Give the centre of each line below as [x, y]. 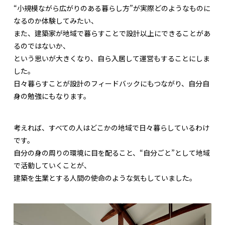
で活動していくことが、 [52, 165]
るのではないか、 [42, 45]
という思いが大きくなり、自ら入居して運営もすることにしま [112, 58]
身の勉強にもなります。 [52, 96]
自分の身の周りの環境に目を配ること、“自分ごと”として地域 [112, 152]
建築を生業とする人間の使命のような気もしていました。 [105, 178]
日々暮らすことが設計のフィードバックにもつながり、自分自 [111, 83]
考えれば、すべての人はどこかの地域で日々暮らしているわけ [111, 127]
